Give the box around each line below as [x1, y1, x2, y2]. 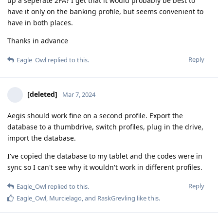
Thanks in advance [7, 36, 68, 45]
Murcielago [49, 193, 82, 202]
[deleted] [27, 89, 57, 99]
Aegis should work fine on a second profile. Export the [7, 110, 183, 120]
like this [135, 193, 159, 202]
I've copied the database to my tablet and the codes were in [7, 151, 202, 161]
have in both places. [7, 18, 73, 27]
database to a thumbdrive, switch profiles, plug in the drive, [7, 122, 203, 131]
